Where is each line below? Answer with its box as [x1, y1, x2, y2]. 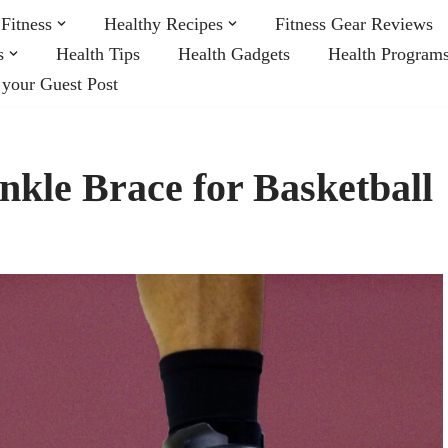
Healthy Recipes [104, 13, 223, 34]
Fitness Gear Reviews [275, 13, 433, 34]
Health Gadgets [178, 43, 290, 64]
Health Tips [56, 43, 140, 64]
